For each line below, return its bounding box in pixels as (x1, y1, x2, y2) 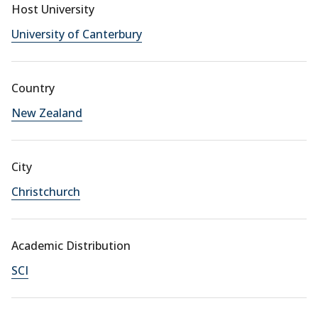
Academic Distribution (11, 238, 131, 253)
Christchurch (11, 184, 80, 199)
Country (11, 80, 55, 96)
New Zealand (11, 105, 82, 121)
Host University (11, 1, 94, 17)
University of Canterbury (11, 26, 142, 42)
